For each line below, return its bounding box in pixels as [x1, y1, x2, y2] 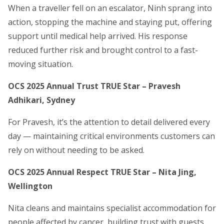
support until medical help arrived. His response [8, 30, 187, 42]
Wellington [8, 180, 52, 192]
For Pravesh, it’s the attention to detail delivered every [8, 116, 210, 128]
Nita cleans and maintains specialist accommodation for [8, 202, 216, 214]
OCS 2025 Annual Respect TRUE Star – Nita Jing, [8, 166, 196, 178]
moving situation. [8, 58, 73, 70]
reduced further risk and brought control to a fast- [8, 44, 198, 56]
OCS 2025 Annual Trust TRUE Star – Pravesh [8, 80, 180, 92]
